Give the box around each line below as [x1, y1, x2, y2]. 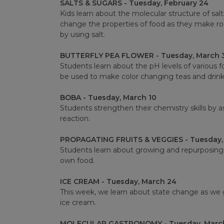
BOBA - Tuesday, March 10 [59, 93, 156, 102]
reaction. [59, 114, 90, 123]
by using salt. [59, 30, 105, 39]
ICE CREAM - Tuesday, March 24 [59, 177, 176, 186]
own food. [59, 156, 94, 165]
